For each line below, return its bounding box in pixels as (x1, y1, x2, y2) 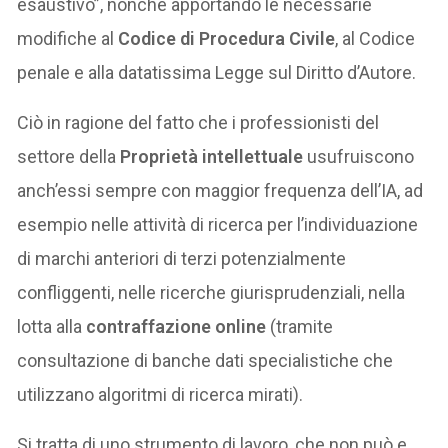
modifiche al (17, 28, 119, 50)
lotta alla (17, 316, 87, 338)
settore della (17, 146, 121, 168)
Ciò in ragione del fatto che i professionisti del (17, 112, 380, 134)
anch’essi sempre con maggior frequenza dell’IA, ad (17, 180, 424, 202)
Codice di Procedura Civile (118, 28, 336, 50)
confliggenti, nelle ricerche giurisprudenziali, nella (17, 282, 406, 304)
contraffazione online (86, 316, 267, 338)
